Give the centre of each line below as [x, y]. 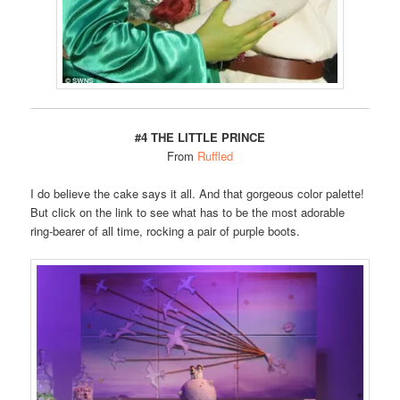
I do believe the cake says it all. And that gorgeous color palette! [198, 194]
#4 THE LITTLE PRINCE [200, 137]
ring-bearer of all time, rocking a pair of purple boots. [166, 231]
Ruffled [215, 156]
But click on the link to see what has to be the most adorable [188, 212]
